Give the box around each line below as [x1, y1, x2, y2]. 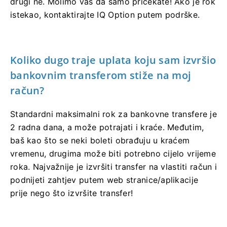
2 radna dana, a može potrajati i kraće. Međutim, [10, 122, 204, 132]
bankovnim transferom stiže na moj [10, 68, 192, 82]
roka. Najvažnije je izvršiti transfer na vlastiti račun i [10, 161, 217, 172]
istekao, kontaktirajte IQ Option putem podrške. [10, 9, 200, 20]
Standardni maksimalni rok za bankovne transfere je [10, 108, 217, 119]
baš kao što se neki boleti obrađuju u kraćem [10, 135, 190, 145]
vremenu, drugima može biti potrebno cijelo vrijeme [10, 148, 216, 159]
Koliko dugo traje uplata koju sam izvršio [10, 53, 216, 67]
